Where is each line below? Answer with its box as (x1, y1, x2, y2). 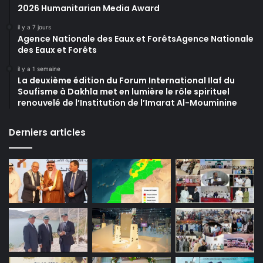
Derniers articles (9, 126, 86, 139)
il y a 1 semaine (18, 65, 60, 72)
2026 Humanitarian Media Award (18, 2, 160, 14)
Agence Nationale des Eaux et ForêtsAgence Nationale (18, 32, 254, 45)
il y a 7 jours (18, 23, 51, 31)
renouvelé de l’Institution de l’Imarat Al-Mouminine (18, 96, 237, 109)
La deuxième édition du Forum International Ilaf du (18, 74, 235, 86)
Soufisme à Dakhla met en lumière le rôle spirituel (18, 85, 230, 97)
